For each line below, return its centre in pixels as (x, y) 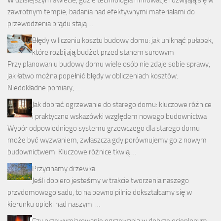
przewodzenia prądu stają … (51, 24)
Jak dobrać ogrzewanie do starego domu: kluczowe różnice (122, 105)
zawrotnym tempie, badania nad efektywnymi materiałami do (101, 12)
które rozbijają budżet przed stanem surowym (103, 52)
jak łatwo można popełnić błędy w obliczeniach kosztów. (93, 76)
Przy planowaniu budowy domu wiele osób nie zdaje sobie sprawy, (109, 64)
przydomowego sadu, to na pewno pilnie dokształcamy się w (100, 192)
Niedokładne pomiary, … (44, 88)
